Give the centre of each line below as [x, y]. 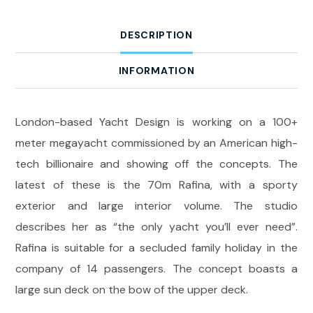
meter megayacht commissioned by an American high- [156, 143]
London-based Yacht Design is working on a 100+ [156, 122]
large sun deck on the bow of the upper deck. [132, 289]
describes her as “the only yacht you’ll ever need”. [156, 226]
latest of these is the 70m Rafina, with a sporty [156, 184]
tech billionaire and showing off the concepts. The [156, 163]
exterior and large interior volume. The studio [156, 205]
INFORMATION [156, 70]
